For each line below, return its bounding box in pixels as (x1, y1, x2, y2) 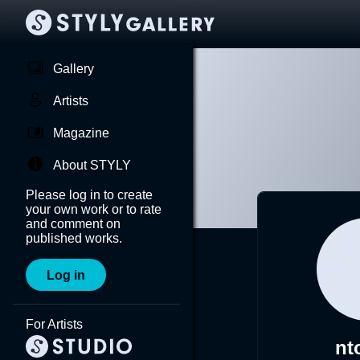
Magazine (53, 126, 109, 140)
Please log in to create (26, 188, 153, 202)
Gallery (53, 62, 94, 76)
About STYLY (53, 158, 131, 172)
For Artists (26, 317, 83, 331)
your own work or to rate (26, 202, 162, 216)
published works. (26, 231, 122, 245)
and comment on (26, 217, 121, 231)
